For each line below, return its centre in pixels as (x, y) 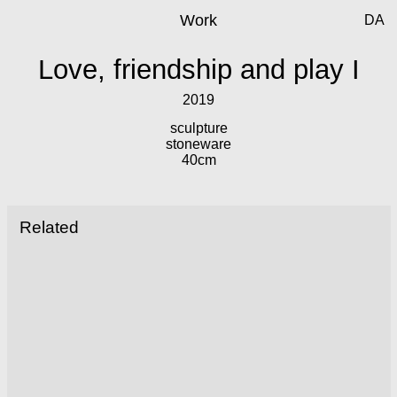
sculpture (198, 128)
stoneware (198, 144)
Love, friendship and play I (198, 70)
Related (49, 227)
